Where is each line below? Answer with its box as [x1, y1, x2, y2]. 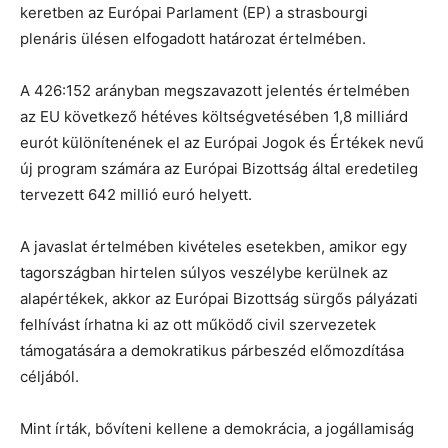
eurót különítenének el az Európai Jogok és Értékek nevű [20, 132, 424, 152]
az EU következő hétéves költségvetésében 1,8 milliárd [20, 106, 408, 126]
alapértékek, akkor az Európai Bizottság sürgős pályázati [20, 288, 418, 308]
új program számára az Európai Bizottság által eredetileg [20, 158, 418, 178]
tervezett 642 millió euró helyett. [20, 184, 252, 204]
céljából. [20, 366, 79, 386]
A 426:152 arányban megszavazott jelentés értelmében [20, 80, 410, 100]
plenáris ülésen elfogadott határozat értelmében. [20, 28, 366, 48]
